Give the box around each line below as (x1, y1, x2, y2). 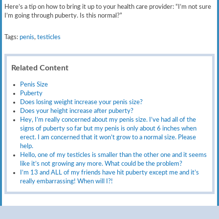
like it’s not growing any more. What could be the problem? (20, 160, 183, 167)
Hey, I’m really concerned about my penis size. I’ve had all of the (20, 116, 197, 123)
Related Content (11, 64, 69, 72)
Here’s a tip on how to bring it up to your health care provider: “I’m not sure (4, 3, 212, 10)
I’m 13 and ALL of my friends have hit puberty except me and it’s (20, 169, 199, 176)
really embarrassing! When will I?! (20, 177, 113, 185)
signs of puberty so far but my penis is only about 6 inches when (20, 125, 197, 132)
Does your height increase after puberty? (20, 107, 134, 114)
